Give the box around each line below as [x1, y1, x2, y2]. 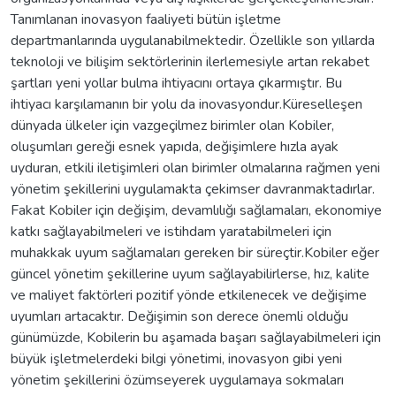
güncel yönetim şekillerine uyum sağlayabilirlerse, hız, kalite [11, 263, 369, 284]
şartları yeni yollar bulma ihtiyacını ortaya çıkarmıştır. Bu [11, 72, 342, 93]
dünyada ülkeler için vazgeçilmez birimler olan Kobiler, [11, 115, 334, 135]
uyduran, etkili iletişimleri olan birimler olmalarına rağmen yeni [11, 157, 380, 178]
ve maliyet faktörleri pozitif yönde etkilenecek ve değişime [11, 285, 367, 305]
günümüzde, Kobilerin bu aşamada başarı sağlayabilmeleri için [11, 327, 381, 347]
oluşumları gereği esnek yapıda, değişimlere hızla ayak [11, 136, 339, 156]
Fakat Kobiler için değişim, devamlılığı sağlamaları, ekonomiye [11, 200, 382, 220]
